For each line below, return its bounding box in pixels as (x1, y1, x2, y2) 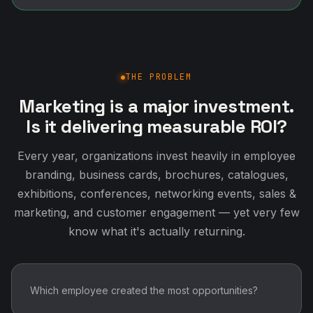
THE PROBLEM (125, 71, 192, 82)
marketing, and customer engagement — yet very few (13, 205, 300, 219)
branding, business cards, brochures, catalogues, (24, 168, 289, 182)
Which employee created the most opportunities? (30, 284, 258, 296)
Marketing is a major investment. (19, 94, 294, 118)
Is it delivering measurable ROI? (26, 115, 287, 138)
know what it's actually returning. (68, 224, 245, 238)
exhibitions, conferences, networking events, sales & (17, 187, 296, 201)
